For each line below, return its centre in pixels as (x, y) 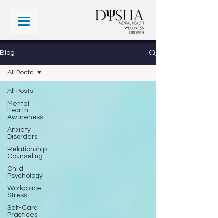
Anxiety (19, 130)
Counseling (25, 156)
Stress (17, 195)
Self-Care (23, 208)
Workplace (24, 188)
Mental (18, 104)
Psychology (25, 176)
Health (18, 110)
